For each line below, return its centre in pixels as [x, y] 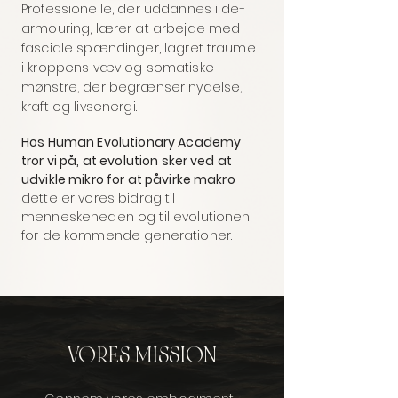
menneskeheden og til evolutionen [136, 217]
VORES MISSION [142, 356]
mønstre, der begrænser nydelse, [132, 87]
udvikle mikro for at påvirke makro [130, 179]
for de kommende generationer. [127, 235]
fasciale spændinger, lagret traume [139, 48]
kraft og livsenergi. [79, 107]
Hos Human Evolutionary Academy [131, 142]
